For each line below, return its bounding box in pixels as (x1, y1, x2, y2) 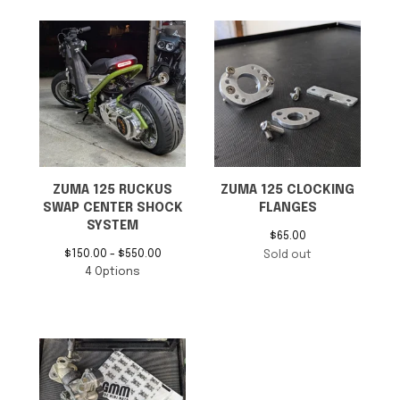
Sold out (263, 249, 312, 261)
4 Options (85, 266, 140, 278)
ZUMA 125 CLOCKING (221, 184, 354, 196)
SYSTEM (87, 220, 138, 232)
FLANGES (258, 202, 317, 214)
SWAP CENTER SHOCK (42, 202, 183, 214)
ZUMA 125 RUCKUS (53, 184, 172, 196)
